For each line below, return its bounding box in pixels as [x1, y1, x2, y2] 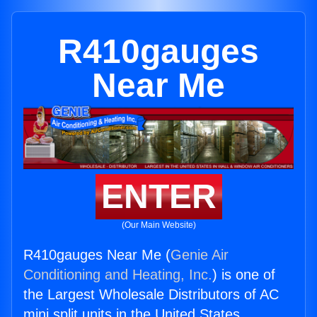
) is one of [212, 267, 275, 283]
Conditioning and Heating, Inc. [23, 267, 212, 283]
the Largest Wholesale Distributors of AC [23, 287, 279, 303]
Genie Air [171, 247, 229, 263]
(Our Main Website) [121, 220, 196, 231]
